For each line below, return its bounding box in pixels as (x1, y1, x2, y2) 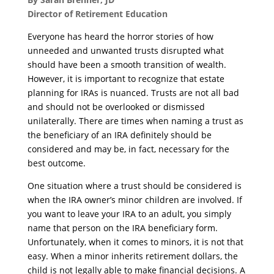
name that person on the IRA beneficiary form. (27, 222, 218, 234)
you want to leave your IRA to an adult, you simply (27, 208, 231, 220)
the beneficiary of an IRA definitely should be (27, 129, 212, 141)
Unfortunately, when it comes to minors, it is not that (27, 236, 243, 248)
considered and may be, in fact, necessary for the (27, 143, 229, 155)
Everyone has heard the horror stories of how (27, 31, 213, 42)
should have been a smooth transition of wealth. (27, 59, 226, 70)
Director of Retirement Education (27, 8, 168, 20)
